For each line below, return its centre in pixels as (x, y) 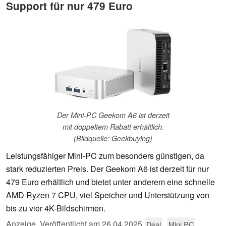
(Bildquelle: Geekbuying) (113, 138)
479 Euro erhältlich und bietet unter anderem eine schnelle (110, 182)
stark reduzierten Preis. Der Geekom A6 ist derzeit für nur (107, 169)
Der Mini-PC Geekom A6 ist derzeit (113, 115)
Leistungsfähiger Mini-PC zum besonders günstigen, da (105, 156)
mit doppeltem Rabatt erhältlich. (113, 127)
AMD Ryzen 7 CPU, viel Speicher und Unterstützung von (108, 195)
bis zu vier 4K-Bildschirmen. (56, 208)
